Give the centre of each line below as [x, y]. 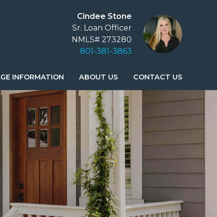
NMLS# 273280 [102, 40]
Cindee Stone [104, 16]
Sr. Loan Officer [102, 28]
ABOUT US [99, 77]
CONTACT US [158, 77]
